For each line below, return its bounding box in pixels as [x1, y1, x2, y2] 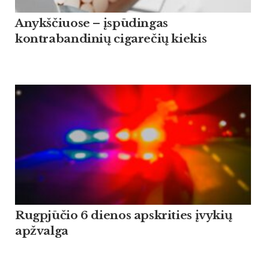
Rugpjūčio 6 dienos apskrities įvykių [15, 208, 232, 223]
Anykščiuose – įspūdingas [15, 16, 168, 31]
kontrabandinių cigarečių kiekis [15, 32, 207, 46]
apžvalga [15, 224, 68, 238]
